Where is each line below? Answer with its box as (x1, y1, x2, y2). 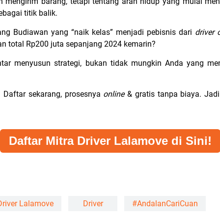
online (103, 89, 127, 99)
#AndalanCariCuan (132, 199, 198, 208)
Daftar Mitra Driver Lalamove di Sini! (8, 134, 212, 147)
